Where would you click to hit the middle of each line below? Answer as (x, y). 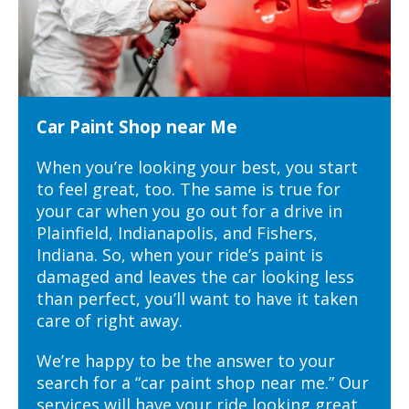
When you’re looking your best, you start (197, 167)
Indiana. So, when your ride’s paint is (180, 254)
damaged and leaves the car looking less (195, 276)
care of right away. (112, 320)
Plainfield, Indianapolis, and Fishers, (177, 232)
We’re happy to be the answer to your (186, 360)
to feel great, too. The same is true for (189, 189)
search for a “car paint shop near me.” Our (203, 382)
